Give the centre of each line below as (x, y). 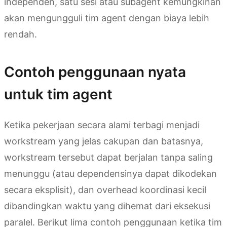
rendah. (21, 34)
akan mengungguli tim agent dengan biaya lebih (107, 18)
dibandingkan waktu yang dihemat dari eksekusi (107, 206)
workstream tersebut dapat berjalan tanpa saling (108, 158)
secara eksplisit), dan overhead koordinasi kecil (105, 190)
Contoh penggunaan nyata (95, 72)
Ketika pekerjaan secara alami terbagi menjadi (102, 125)
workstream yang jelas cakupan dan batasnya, (104, 141)
